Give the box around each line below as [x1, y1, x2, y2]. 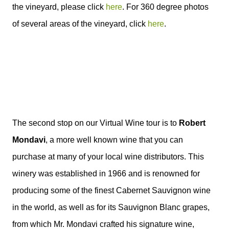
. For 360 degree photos [122, 3, 209, 11]
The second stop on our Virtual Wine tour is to [12, 119, 179, 127]
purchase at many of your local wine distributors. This [12, 152, 204, 161]
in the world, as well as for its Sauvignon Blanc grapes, [12, 203, 210, 212]
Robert [179, 119, 205, 127]
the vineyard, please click [12, 3, 106, 11]
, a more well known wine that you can [45, 135, 183, 144]
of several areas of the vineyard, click [12, 19, 148, 28]
